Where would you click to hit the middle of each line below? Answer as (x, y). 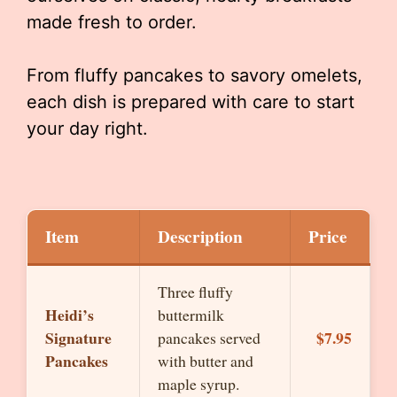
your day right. (87, 128)
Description (200, 237)
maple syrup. (198, 384)
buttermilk (191, 315)
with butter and (206, 361)
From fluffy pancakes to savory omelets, (195, 75)
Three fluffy (195, 292)
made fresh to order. (112, 22)
